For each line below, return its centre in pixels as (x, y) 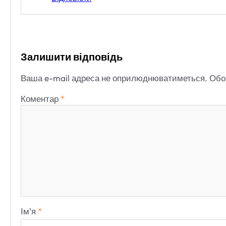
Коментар (41, 99)
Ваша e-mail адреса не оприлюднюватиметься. (114, 78)
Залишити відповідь (72, 57)
